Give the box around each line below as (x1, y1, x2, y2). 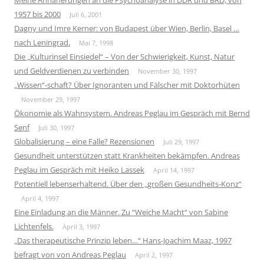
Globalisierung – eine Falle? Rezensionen (14, 136, 154, 147)
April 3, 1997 (62, 222, 100, 231)
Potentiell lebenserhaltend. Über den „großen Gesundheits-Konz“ (14, 178, 242, 189)
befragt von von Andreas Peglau (14, 249, 126, 260)
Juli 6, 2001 (70, 9, 102, 19)
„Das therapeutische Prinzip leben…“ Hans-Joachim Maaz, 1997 (14, 235, 232, 246)
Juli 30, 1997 (38, 123, 74, 132)
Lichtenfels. (14, 220, 54, 232)
